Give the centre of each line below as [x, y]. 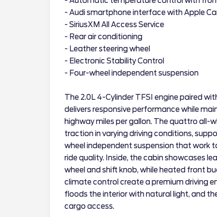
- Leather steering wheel [107, 49]
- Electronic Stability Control [114, 61]
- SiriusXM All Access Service [114, 24]
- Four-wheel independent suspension [132, 73]
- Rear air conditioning [103, 37]
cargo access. [89, 206]
